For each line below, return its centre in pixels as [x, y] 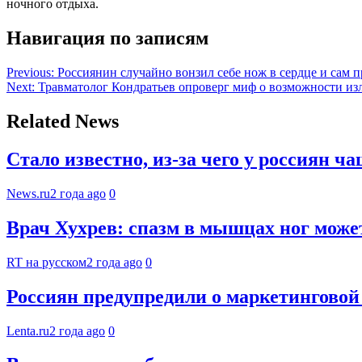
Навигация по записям [107, 38]
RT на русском [46, 262]
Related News [63, 122]
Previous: [30, 73]
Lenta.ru [28, 330]
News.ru [28, 193]
